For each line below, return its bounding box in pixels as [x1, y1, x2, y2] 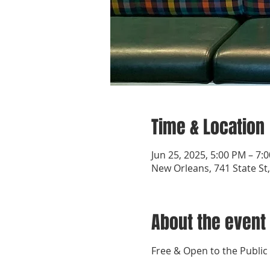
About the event [151, 209, 266, 236]
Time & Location [151, 114, 265, 140]
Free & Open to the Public [151, 244, 268, 257]
